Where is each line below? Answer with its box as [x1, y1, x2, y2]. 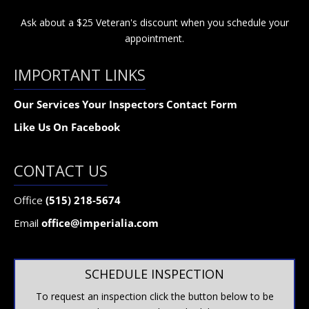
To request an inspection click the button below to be [35, 289, 274, 303]
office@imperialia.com [41, 215, 159, 230]
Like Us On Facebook [14, 119, 120, 134]
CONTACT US [14, 159, 108, 181]
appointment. [125, 31, 184, 45]
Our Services [14, 97, 79, 111]
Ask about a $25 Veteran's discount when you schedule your [20, 15, 289, 29]
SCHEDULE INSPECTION [85, 265, 224, 282]
